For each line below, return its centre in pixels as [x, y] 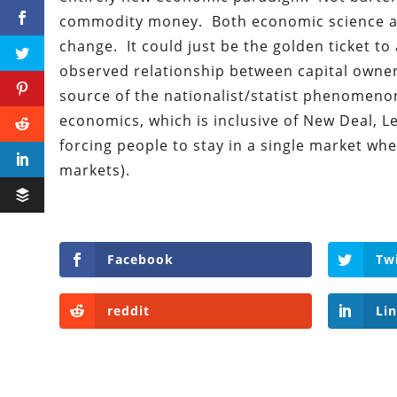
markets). [95, 171]
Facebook [141, 260]
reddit [129, 311]
